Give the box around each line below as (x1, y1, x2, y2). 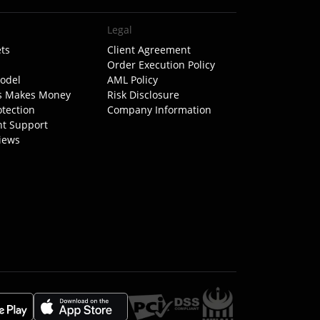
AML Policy (106, 73, 158, 86)
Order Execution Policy (106, 58, 215, 71)
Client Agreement (106, 43, 191, 56)
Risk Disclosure (106, 88, 179, 101)
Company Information (106, 103, 211, 116)
